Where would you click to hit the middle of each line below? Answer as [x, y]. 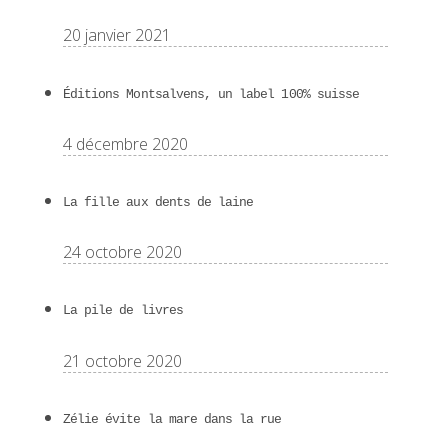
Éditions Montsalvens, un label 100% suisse [211, 94]
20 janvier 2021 [117, 35]
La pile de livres [123, 311]
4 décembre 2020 [125, 143]
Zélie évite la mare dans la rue [172, 419]
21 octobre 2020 [122, 360]
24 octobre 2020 [122, 252]
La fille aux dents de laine [158, 203]
